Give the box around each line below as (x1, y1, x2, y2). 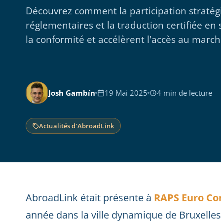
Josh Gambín (48, 88, 95, 98)
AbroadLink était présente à (26, 191, 154, 204)
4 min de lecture (157, 88, 212, 98)
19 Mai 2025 (105, 88, 147, 98)
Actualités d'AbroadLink (39, 121, 114, 130)
